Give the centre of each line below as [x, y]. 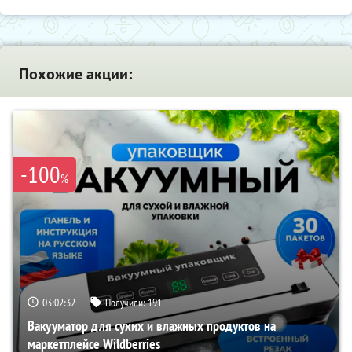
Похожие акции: [75, 73]
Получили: [126, 302]
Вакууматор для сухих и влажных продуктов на [152, 325]
